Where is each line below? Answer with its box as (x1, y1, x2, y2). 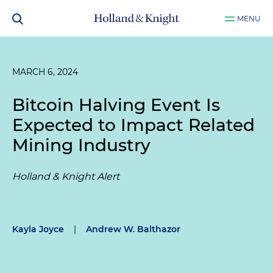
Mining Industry (12, 135, 151, 155)
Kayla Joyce (12, 224, 64, 235)
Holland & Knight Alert (12, 171, 119, 182)
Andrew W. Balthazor (86, 224, 180, 235)
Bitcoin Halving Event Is (12, 94, 220, 115)
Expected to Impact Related (12, 115, 255, 135)
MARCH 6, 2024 (12, 66, 78, 77)
